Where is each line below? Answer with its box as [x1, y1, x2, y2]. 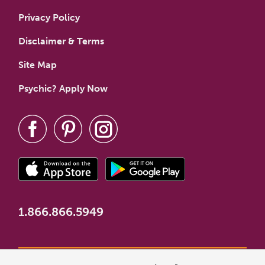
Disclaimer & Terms [18, 35, 104, 47]
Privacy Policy [18, 11, 80, 23]
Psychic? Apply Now [18, 82, 108, 94]
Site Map [18, 59, 57, 70]
